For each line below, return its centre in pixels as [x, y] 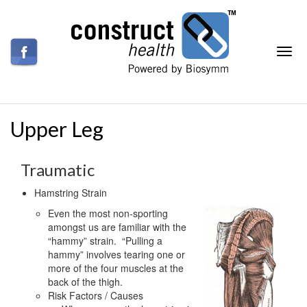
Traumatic [58, 170]
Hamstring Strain [71, 193]
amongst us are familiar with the [117, 227]
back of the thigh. [85, 282]
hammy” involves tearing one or [116, 255]
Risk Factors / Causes [96, 296]
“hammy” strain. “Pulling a [105, 241]
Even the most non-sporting [108, 213]
